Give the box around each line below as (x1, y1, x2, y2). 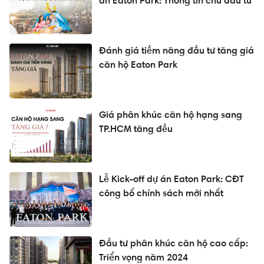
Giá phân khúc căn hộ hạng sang (99, 109, 242, 121)
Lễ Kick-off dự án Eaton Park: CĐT (99, 173, 244, 185)
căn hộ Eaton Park (99, 59, 177, 71)
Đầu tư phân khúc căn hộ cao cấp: (99, 237, 248, 249)
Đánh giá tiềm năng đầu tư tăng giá (99, 45, 254, 57)
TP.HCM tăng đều (99, 123, 173, 135)
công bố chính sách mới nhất (99, 187, 223, 199)
